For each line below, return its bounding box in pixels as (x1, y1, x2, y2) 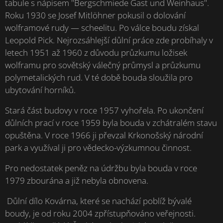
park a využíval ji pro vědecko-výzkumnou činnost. (5, 142, 194, 154)
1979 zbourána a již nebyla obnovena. (5, 175, 148, 187)
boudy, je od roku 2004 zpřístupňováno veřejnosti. (5, 208, 196, 220)
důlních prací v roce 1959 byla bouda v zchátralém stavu (5, 117, 217, 129)
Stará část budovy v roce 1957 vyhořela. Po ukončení (5, 105, 204, 116)
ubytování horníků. (5, 84, 78, 96)
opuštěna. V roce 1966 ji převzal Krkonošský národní (5, 129, 203, 141)
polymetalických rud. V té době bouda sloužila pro (5, 72, 193, 84)
